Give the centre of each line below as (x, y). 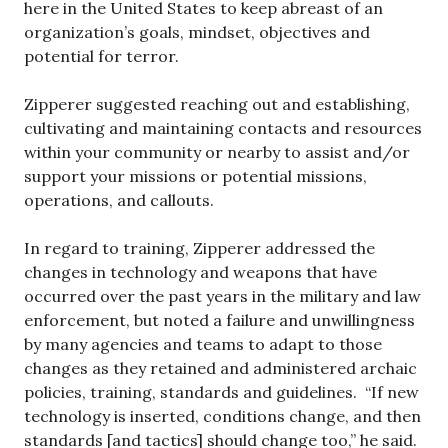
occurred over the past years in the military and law (222, 296)
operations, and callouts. (119, 200)
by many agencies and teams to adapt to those (203, 344)
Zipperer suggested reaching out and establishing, (217, 104)
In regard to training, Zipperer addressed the (199, 248)
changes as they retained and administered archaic (220, 368)
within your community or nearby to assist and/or (217, 152)
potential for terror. (101, 56)
